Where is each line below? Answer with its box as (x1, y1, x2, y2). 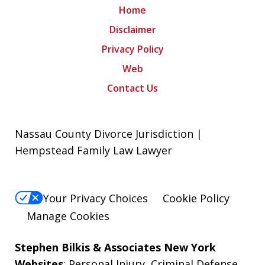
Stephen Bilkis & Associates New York (15, 240, 216, 254)
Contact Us (107, 82, 158, 95)
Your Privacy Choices (43, 190, 148, 205)
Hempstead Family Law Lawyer (15, 143, 172, 158)
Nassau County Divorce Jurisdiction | (15, 127, 202, 141)
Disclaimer (109, 23, 156, 37)
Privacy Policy (101, 43, 164, 56)
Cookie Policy (163, 190, 230, 205)
